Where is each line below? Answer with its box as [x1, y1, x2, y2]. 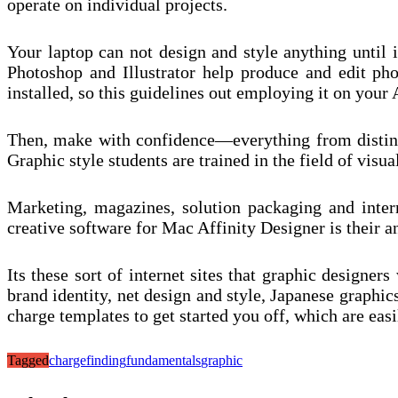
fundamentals [126, 353, 201, 369]
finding [86, 353, 126, 369]
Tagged [7, 353, 49, 369]
